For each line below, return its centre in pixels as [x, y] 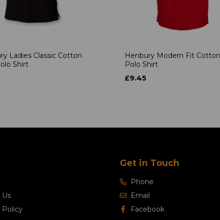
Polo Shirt [141, 65]
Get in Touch [150, 163]
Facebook [147, 209]
